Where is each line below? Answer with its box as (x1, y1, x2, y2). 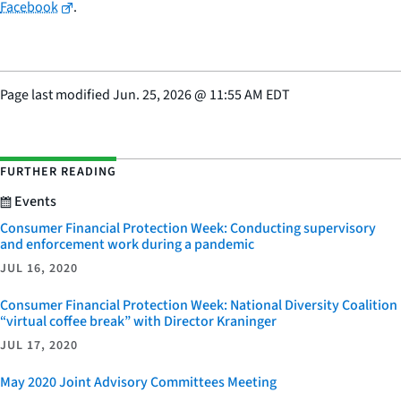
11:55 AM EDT (209, 85, 290, 106)
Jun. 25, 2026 (113, 85, 192, 106)
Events (12, 192, 56, 212)
